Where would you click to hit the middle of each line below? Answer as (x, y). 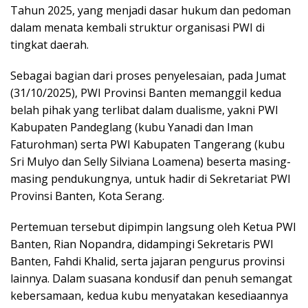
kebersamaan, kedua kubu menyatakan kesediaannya (149, 295)
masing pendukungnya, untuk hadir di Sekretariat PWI (151, 178)
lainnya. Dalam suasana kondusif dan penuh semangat (151, 278)
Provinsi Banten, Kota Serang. (87, 196)
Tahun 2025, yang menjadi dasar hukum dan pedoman (151, 10)
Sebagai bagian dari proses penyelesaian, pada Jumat (148, 75)
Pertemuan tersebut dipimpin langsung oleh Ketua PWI (153, 227)
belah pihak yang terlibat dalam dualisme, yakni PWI (144, 110)
